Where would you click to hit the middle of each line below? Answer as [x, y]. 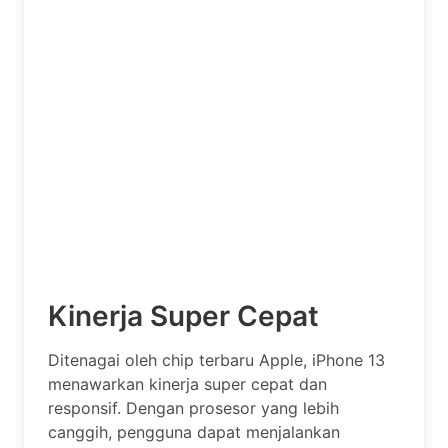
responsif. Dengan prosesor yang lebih [193, 407]
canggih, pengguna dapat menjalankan [194, 431]
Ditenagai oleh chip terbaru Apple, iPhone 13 [216, 359]
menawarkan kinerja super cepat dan [187, 383]
